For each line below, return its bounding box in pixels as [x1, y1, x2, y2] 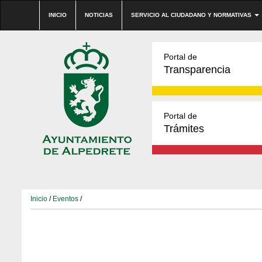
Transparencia [164, 64, 230, 75]
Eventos [53, 195, 78, 203]
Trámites [164, 123, 204, 135]
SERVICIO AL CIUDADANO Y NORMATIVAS [131, 12, 253, 18]
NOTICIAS [85, 12, 113, 18]
